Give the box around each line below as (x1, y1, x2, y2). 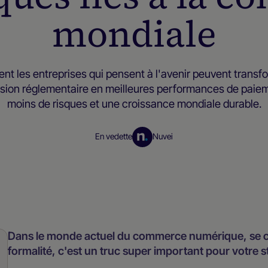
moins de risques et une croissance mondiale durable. (7, 97, 261, 111)
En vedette (95, 132, 133, 142)
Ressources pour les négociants (74, 154, 186, 165)
